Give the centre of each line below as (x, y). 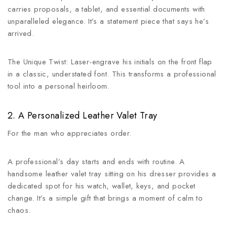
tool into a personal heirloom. (59, 86)
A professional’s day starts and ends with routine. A (96, 162)
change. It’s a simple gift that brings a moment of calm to (105, 198)
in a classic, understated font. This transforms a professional (112, 74)
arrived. (21, 33)
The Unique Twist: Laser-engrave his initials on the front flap (110, 62)
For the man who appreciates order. (70, 133)
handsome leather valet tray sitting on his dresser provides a (112, 174)
